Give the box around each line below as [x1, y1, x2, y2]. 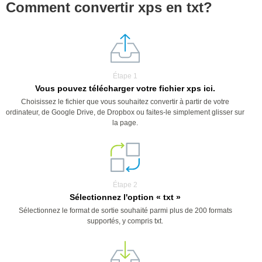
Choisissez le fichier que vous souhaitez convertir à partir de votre [21, 98, 229, 106]
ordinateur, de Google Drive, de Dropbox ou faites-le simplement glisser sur [6, 108, 244, 116]
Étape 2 [113, 181, 137, 189]
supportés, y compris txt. [87, 217, 163, 225]
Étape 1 [113, 72, 137, 80]
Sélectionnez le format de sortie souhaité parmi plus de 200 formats [18, 206, 232, 215]
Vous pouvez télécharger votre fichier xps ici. [35, 84, 215, 93]
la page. [112, 119, 138, 127]
